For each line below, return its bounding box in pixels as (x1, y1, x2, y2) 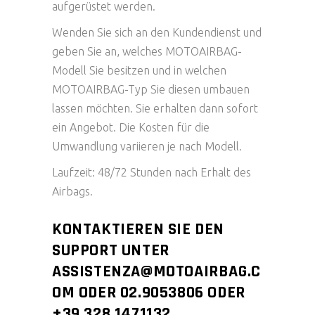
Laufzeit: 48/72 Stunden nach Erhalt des (52, 166, 251, 179)
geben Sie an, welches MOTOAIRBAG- (52, 45, 242, 58)
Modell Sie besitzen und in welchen (52, 64, 226, 77)
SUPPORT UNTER (52, 240, 169, 261)
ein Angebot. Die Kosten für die (52, 121, 210, 134)
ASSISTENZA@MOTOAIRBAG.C (52, 261, 261, 282)
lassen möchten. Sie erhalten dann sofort (52, 102, 258, 115)
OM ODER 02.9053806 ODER (52, 282, 245, 303)
